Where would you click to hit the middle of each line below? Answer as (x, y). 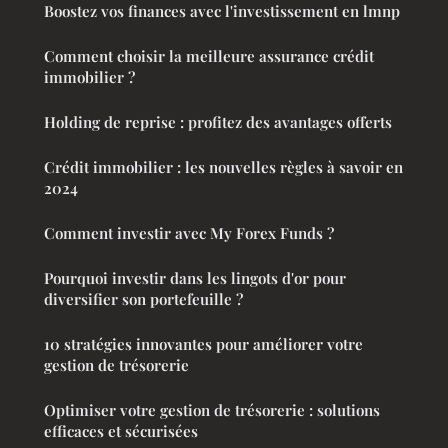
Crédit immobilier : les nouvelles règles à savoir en (223, 166)
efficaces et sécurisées (121, 430)
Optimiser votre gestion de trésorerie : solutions (212, 409)
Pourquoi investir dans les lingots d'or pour (195, 277)
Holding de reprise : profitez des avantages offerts (218, 121)
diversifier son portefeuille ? (143, 298)
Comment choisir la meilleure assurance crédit (209, 55)
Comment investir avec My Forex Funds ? (189, 232)
